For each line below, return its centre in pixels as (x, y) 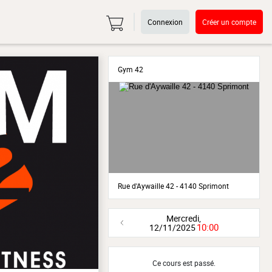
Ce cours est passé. (184, 263)
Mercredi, (184, 218)
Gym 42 (130, 69)
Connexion (165, 22)
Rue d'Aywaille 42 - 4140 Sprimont (173, 186)
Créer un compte (229, 22)
